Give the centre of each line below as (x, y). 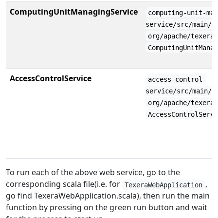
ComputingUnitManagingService (74, 12)
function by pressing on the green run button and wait (107, 208)
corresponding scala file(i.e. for (64, 184)
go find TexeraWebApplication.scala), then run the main (108, 196)
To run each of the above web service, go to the (93, 173)
